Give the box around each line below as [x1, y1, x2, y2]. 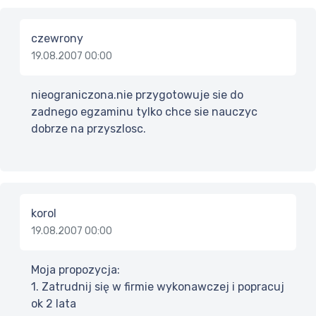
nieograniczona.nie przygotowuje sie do [31, 88, 243, 102]
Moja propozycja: [31, 263, 120, 277]
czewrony [31, 32, 83, 46]
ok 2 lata [31, 297, 76, 311]
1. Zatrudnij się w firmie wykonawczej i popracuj [31, 280, 284, 294]
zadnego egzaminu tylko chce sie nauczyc [31, 105, 257, 119]
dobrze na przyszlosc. [31, 122, 146, 136]
